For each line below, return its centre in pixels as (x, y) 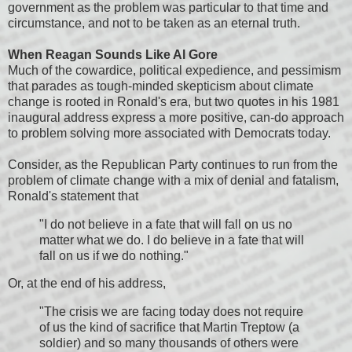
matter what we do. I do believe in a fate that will (172, 240)
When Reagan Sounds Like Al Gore (113, 54)
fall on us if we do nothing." (115, 255)
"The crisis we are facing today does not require (171, 312)
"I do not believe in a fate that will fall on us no (166, 224)
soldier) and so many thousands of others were (169, 343)
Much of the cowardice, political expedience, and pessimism (174, 70)
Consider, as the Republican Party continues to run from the (173, 164)
